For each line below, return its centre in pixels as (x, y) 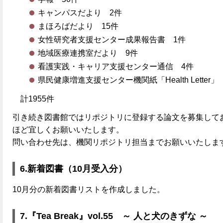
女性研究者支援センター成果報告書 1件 (112, 39)
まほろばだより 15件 (78, 26)
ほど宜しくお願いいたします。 (68, 130)
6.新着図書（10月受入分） (73, 169)
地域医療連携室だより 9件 (88, 53)
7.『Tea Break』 (54, 216)
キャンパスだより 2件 (80, 12)
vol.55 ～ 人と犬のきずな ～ (148, 216)
